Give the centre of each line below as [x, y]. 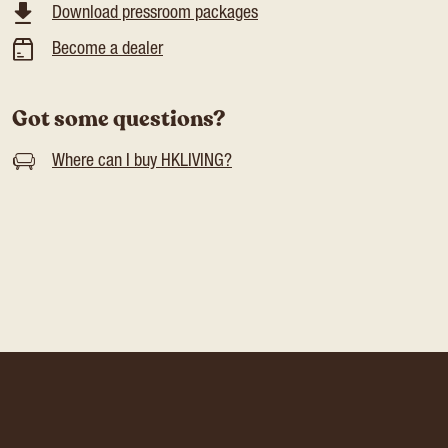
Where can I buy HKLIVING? [142, 162]
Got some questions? [118, 119]
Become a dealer [107, 50]
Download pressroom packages [155, 14]
